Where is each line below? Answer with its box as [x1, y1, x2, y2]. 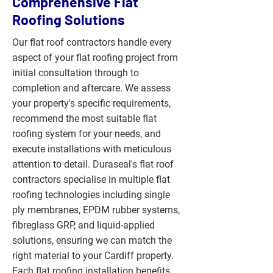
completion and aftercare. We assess [12, 82, 171, 94]
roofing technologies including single [12, 189, 170, 200]
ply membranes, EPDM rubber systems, [12, 204, 180, 216]
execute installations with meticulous [12, 143, 171, 155]
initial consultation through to [12, 67, 139, 79]
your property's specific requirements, [12, 97, 171, 109]
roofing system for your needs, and [12, 128, 161, 140]
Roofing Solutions [12, 11, 125, 28]
